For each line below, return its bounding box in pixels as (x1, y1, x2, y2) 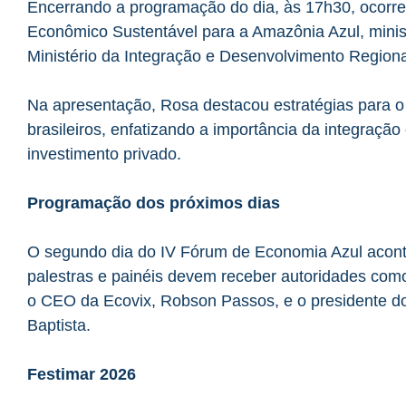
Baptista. (27, 315, 95, 334)
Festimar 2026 (27, 364, 136, 383)
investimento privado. (27, 144, 181, 163)
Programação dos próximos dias (27, 193, 280, 212)
